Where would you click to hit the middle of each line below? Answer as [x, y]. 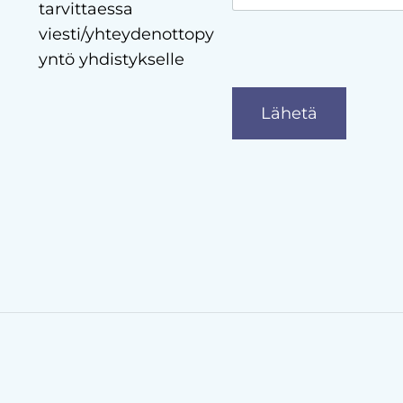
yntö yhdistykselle [111, 59]
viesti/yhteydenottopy [126, 34]
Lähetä [289, 113]
